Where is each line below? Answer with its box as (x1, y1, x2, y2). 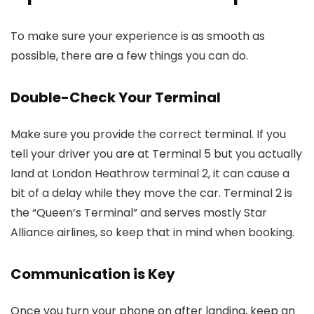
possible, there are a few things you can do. (11, 48, 248, 64)
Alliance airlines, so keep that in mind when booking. (11, 224, 294, 241)
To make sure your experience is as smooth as (11, 28, 265, 45)
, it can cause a (208, 165, 289, 182)
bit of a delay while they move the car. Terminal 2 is (11, 185, 292, 202)
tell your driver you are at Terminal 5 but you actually (11, 146, 302, 163)
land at (11, 165, 52, 182)
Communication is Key (11, 264, 175, 285)
